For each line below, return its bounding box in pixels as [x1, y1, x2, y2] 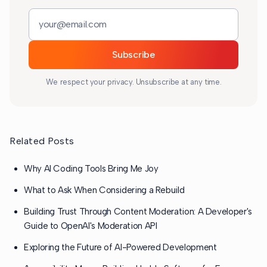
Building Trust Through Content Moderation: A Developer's [24, 206, 252, 218]
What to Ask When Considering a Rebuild [24, 185, 185, 196]
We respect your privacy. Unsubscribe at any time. [45, 77, 222, 87]
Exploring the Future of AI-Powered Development [24, 242, 217, 253]
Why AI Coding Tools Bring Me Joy [24, 163, 159, 175]
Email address [28, 39, 85, 51]
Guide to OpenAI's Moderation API [24, 221, 157, 232]
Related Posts [10, 135, 74, 147]
